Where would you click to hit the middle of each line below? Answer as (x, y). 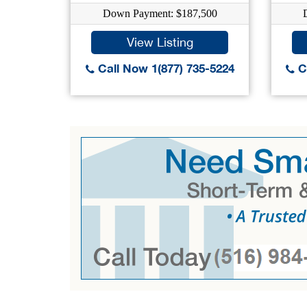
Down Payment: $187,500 (160, 13)
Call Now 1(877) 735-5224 (164, 68)
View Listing (160, 42)
